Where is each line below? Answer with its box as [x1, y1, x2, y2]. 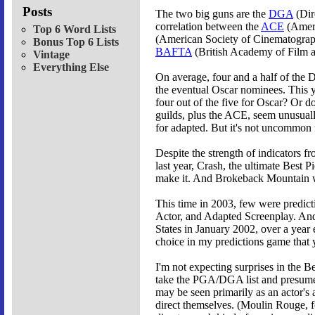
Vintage [33, 48, 70, 60]
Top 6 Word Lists [33, 22, 116, 35]
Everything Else [33, 60, 109, 73]
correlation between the [155, 20, 261, 33]
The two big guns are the [155, 8, 269, 20]
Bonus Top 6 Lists [33, 35, 119, 48]
